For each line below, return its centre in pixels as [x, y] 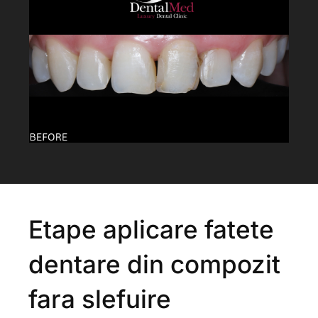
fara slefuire [100, 299]
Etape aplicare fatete [151, 230]
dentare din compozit [154, 264]
